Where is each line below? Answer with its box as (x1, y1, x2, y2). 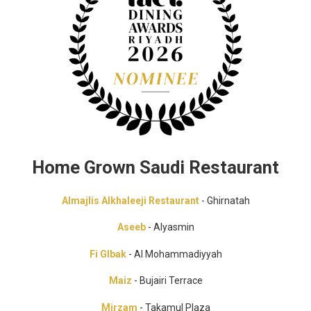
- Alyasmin (145, 221, 194, 233)
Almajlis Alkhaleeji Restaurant (61, 195, 199, 207)
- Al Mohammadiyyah (126, 248, 222, 260)
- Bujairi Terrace (131, 275, 203, 287)
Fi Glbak (89, 248, 126, 260)
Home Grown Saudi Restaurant (32, 156, 279, 178)
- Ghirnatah (199, 195, 250, 207)
